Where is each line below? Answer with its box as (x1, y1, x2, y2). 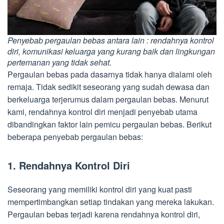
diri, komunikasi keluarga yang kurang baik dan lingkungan (7, 45, 215, 57)
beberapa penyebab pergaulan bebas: (7, 130, 143, 142)
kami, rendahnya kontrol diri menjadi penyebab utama (7, 105, 197, 117)
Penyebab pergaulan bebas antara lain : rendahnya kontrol (7, 34, 214, 46)
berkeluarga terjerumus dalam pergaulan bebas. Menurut (7, 93, 208, 105)
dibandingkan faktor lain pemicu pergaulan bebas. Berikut (7, 118, 211, 130)
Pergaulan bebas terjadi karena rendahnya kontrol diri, (7, 208, 200, 220)
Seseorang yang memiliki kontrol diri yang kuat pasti (7, 183, 192, 195)
